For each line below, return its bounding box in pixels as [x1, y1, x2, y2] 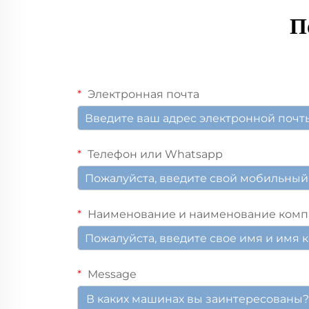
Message [85, 268, 137, 281]
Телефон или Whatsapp [85, 148, 223, 161]
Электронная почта [85, 88, 199, 101]
